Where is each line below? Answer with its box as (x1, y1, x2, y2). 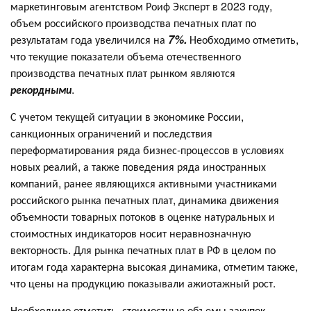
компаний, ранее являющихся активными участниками (10, 174, 277, 191)
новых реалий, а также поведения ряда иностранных (10, 158, 266, 174)
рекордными (10, 81, 72, 97)
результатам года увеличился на (10, 31, 168, 47)
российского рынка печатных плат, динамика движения (10, 191, 279, 208)
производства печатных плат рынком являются (10, 64, 235, 81)
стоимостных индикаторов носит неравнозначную (10, 224, 251, 241)
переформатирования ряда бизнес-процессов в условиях (10, 141, 284, 158)
